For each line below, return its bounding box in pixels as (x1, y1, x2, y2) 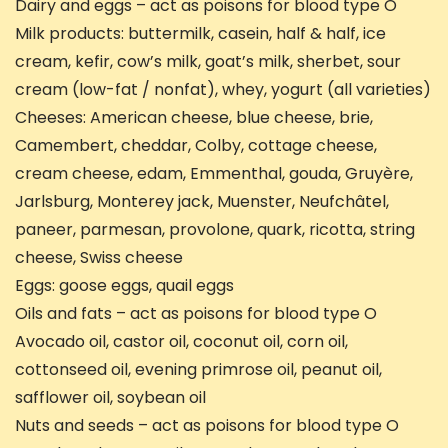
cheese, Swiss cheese (15, 246, 183, 270)
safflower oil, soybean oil (15, 386, 206, 410)
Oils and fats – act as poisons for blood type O (15, 302, 377, 326)
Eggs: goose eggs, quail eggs (15, 274, 234, 298)
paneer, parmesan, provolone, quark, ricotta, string (15, 218, 415, 242)
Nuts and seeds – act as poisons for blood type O (15, 414, 399, 438)
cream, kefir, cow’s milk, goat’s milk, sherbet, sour (15, 50, 401, 74)
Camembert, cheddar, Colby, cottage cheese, (15, 134, 377, 158)
